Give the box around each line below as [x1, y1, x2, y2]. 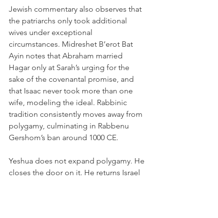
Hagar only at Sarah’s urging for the [9, 63, 131, 72]
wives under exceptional [9, 28, 94, 37]
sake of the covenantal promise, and [9, 74, 136, 84]
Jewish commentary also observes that [9, 4, 144, 14]
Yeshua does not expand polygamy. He [9, 156, 146, 165]
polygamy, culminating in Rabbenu [9, 121, 131, 130]
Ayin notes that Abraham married [9, 51, 125, 60]
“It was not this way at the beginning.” [9, 203, 139, 212]
